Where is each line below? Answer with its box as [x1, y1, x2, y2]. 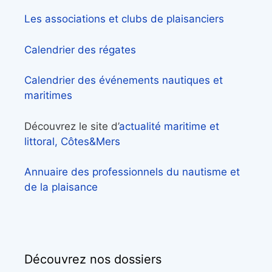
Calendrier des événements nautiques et [24, 74, 223, 87]
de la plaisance [24, 181, 98, 194]
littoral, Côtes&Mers [24, 135, 120, 148]
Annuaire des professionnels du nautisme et [24, 166, 240, 178]
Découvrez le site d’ [24, 120, 119, 132]
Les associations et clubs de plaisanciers [24, 13, 224, 25]
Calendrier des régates [24, 43, 136, 56]
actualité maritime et [119, 120, 219, 132]
